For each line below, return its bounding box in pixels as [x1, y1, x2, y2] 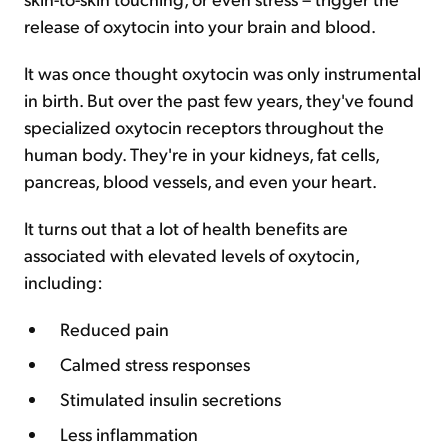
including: [24, 270, 103, 293]
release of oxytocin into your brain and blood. [24, 14, 376, 37]
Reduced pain [60, 317, 169, 340]
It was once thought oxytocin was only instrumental [24, 61, 421, 84]
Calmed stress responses [60, 352, 250, 375]
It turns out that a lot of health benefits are [24, 216, 348, 239]
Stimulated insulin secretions [60, 387, 281, 410]
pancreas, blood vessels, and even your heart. [24, 169, 377, 192]
